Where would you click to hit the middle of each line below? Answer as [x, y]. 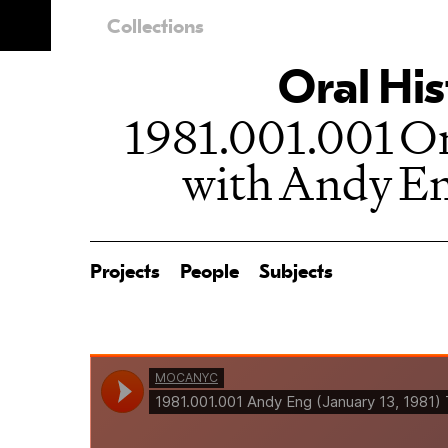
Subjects [296, 273]
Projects [125, 273]
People [209, 273]
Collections [156, 28]
